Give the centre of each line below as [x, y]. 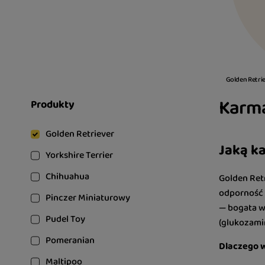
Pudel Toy [65, 219]
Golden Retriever [80, 134]
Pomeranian [70, 240]
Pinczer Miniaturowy [88, 198]
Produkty [53, 105]
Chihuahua [67, 177]
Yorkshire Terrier [79, 155]
